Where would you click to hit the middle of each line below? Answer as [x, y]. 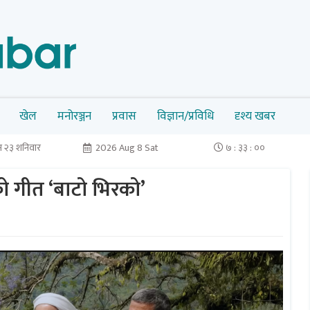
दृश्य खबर [255, 116]
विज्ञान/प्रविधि [185, 116]
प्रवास [124, 116]
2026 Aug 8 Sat [127, 147]
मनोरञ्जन [74, 116]
